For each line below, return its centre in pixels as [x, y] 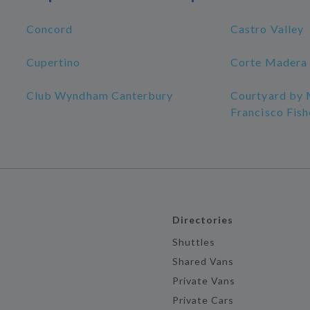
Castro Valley [267, 29]
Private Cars [203, 300]
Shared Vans [203, 261]
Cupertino [54, 62]
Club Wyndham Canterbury [100, 95]
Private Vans [204, 281]
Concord [50, 29]
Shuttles [194, 242]
